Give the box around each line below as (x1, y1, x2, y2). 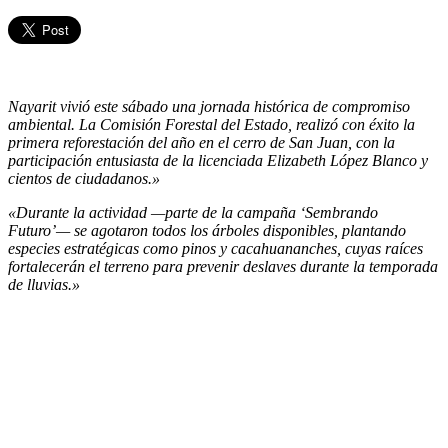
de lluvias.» (8, 276, 80, 294)
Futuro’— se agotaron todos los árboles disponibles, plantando (8, 222, 406, 240)
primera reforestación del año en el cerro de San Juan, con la (8, 134, 395, 152)
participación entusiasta (8, 152, 163, 170)
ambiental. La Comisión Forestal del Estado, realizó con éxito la (8, 116, 415, 134)
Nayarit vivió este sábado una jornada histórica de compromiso (8, 98, 410, 116)
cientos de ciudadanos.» (8, 170, 160, 188)
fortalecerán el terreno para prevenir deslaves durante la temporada (8, 258, 438, 276)
